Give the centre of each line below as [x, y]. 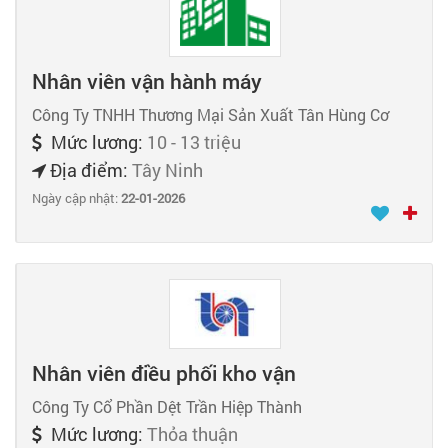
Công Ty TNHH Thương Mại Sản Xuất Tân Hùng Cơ [210, 115]
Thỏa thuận [192, 433]
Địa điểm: [89, 170]
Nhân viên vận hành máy [147, 81]
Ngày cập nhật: [76, 198]
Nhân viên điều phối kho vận [164, 372]
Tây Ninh [167, 170]
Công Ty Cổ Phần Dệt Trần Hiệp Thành [167, 406]
